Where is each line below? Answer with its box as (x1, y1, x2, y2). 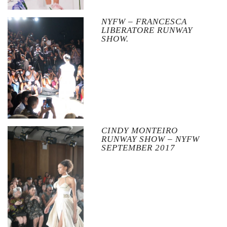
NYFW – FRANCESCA (101, 16, 187, 26)
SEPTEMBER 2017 (101, 143, 175, 153)
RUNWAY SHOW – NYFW (101, 134, 200, 144)
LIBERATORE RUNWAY (101, 25, 193, 35)
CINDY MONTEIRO (101, 126, 178, 136)
